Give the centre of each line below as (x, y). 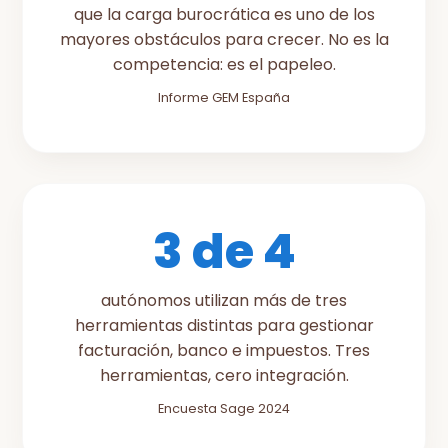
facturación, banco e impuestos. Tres (224, 350)
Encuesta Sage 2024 (224, 408)
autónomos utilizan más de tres (224, 300)
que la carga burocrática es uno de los (224, 14)
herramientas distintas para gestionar (224, 325)
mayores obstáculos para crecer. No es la (224, 39)
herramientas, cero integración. (224, 375)
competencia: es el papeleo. (224, 64)
